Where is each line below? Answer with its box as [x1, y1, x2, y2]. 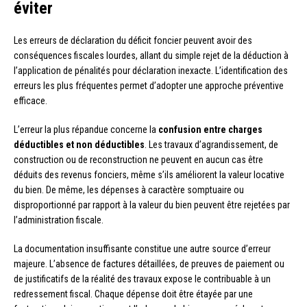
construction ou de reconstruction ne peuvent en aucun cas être [14, 154, 263, 166]
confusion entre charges [158, 124, 262, 136]
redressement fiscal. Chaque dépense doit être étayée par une [14, 288, 253, 300]
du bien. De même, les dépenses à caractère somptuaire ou [14, 184, 244, 196]
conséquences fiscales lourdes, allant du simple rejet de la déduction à [14, 50, 288, 62]
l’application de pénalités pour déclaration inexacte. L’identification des [14, 65, 288, 77]
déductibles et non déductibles [14, 139, 145, 151]
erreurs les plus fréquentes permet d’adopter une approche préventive [14, 80, 284, 92]
